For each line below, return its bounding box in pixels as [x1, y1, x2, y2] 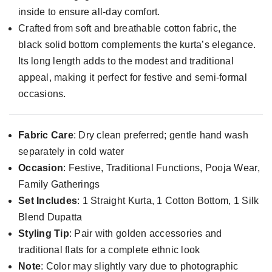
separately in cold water [18, 146, 124, 157]
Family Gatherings [18, 178, 100, 189]
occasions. [18, 88, 66, 99]
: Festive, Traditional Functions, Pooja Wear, [63, 162, 260, 173]
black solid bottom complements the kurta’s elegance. [18, 39, 256, 50]
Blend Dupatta [18, 211, 83, 222]
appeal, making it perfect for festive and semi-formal [18, 72, 247, 83]
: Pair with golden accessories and [69, 228, 222, 239]
